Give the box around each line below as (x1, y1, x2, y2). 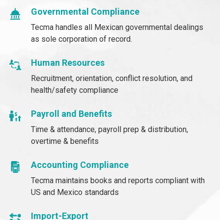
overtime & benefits (31, 136, 99, 146)
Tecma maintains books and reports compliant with (31, 175, 205, 185)
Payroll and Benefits (31, 108, 112, 119)
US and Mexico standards (31, 187, 119, 197)
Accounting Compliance (31, 159, 129, 170)
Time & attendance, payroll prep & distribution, (31, 124, 188, 134)
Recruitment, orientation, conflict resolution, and (31, 73, 192, 83)
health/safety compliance (31, 85, 118, 95)
